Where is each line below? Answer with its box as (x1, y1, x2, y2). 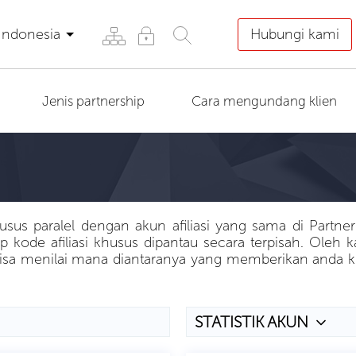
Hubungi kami (250, 25, 339, 43)
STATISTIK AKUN (195, 312, 308, 331)
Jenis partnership (41, 93, 145, 109)
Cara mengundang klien (192, 93, 337, 109)
